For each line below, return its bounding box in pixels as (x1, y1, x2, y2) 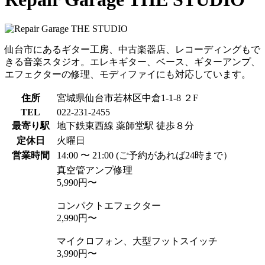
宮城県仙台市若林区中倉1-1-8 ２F (57, 92, 198, 103)
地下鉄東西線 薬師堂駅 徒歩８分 (57, 120, 194, 131)
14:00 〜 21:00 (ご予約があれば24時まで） (57, 150, 232, 160)
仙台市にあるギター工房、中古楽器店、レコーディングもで (5, 44, 260, 54)
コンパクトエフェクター (57, 200, 161, 211)
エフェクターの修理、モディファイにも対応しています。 (5, 69, 251, 79)
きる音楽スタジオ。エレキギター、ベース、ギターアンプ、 (5, 56, 260, 67)
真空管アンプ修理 (57, 164, 132, 175)
